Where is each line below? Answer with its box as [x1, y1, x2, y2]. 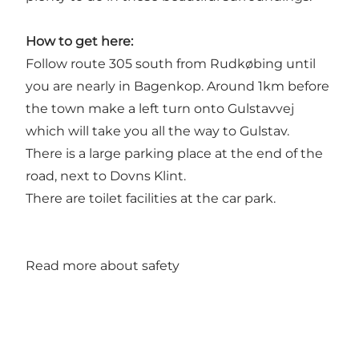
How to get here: [26, 34, 133, 50]
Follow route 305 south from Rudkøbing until [26, 56, 316, 72]
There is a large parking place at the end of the [26, 146, 323, 162]
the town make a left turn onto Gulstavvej [26, 101, 294, 117]
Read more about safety [26, 258, 179, 274]
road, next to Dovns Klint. [26, 168, 186, 184]
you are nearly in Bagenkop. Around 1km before [26, 79, 329, 95]
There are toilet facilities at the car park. [26, 191, 276, 207]
